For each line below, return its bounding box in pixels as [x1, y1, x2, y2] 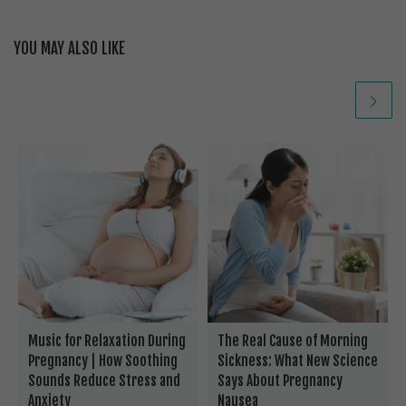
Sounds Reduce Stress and [27, 372, 180, 391]
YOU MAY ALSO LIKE [14, 38, 125, 58]
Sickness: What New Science [217, 353, 378, 371]
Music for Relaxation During [27, 333, 186, 351]
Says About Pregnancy [217, 372, 343, 391]
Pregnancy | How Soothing [27, 353, 178, 371]
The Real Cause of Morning [217, 333, 368, 351]
